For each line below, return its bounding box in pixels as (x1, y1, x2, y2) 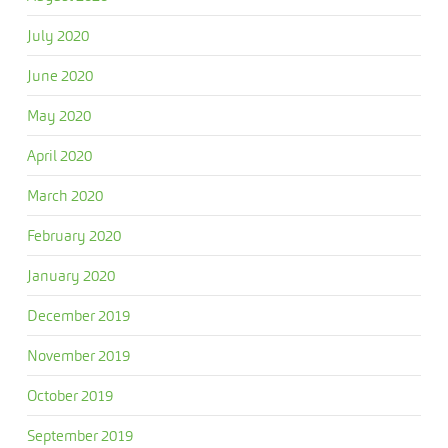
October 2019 (26, 386, 113, 405)
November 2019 (26, 346, 130, 365)
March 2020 (26, 186, 103, 205)
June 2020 (26, 66, 93, 85)
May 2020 (26, 106, 91, 125)
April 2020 (26, 146, 92, 165)
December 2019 (26, 306, 130, 325)
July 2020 (26, 26, 89, 45)
